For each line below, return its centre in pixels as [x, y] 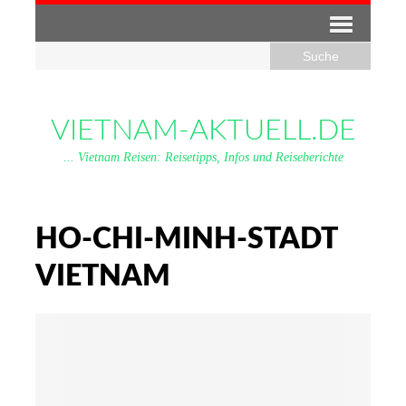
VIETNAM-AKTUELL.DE [203, 130]
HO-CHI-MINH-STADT [186, 239]
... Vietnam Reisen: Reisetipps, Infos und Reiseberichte [203, 157]
